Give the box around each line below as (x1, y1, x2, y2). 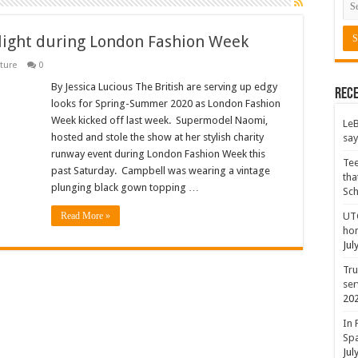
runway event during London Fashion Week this (51, 148, 265, 161)
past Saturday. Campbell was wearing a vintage (51, 165, 270, 177)
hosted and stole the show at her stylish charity (51, 131, 264, 144)
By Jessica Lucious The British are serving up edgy (51, 81, 277, 93)
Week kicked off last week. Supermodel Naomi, (51, 114, 268, 127)
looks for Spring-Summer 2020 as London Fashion (51, 97, 280, 110)
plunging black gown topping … (51, 181, 199, 194)
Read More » (61, 210, 110, 222)
